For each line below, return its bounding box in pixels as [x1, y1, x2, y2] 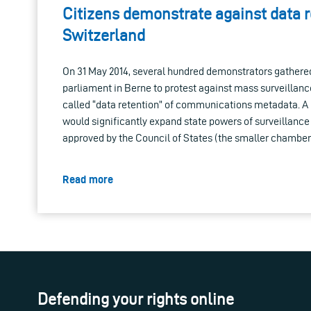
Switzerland [62, 26, 145, 44]
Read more [62, 173, 113, 185]
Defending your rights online [37, 289, 234, 308]
